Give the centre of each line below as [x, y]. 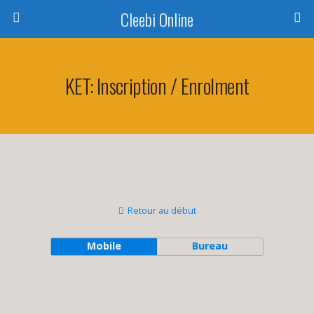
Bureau [210, 246]
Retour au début [162, 210]
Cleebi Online [157, 19]
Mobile [104, 246]
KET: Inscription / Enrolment [157, 86]
